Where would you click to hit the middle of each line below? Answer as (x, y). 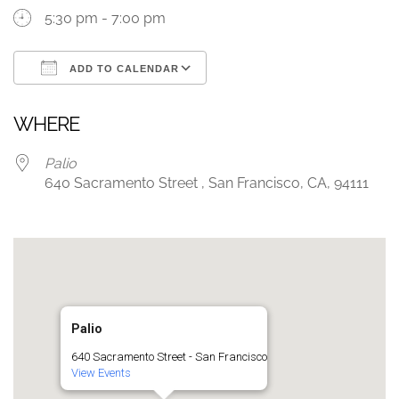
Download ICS (91, 100)
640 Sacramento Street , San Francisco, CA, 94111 (207, 183)
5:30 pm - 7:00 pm (105, 18)
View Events (101, 373)
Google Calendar (279, 100)
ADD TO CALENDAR (122, 69)
